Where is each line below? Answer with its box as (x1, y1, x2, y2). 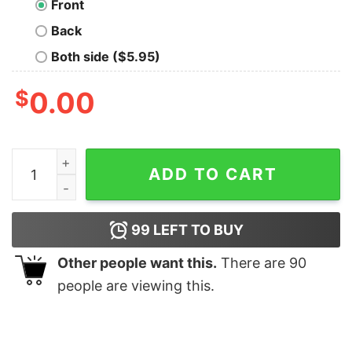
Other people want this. (57, 255, 217, 272)
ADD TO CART (148, 164, 277, 185)
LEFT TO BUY (149, 222, 244, 239)
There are (217, 255, 289, 272)
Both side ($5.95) (51, 49, 160, 65)
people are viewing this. (57, 277, 214, 295)
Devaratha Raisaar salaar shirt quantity (11, 151, 248, 167)
